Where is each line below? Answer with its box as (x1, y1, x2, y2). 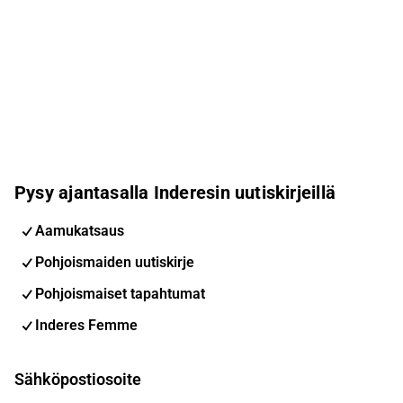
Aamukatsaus (35, 221, 124, 239)
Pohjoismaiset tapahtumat (35, 284, 205, 302)
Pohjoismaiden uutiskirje (35, 253, 194, 271)
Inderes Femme (35, 316, 138, 334)
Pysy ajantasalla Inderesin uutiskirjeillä (14, 181, 336, 203)
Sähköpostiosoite (14, 370, 141, 389)
